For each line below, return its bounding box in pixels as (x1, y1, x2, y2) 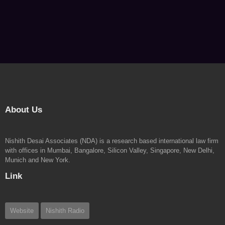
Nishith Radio (46, 206, 84, 214)
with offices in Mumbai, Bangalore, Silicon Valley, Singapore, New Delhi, (5, 146, 214, 154)
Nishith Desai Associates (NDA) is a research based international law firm (5, 137, 218, 145)
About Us (5, 104, 42, 115)
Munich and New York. (5, 156, 70, 164)
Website (10, 206, 34, 214)
